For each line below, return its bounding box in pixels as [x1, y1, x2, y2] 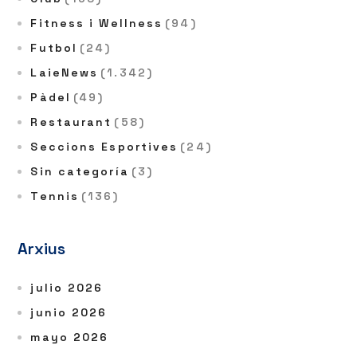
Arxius [18, 238, 66, 259]
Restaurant [30, 115, 112, 129]
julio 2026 [30, 280, 104, 295]
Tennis [30, 189, 80, 203]
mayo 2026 [30, 330, 109, 344]
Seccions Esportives [30, 139, 178, 154]
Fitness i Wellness [30, 16, 163, 30]
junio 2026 [30, 305, 108, 320]
